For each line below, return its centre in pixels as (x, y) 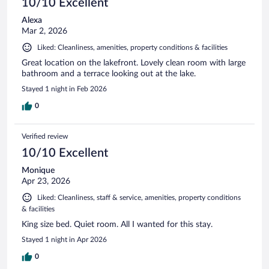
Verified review (45, 137)
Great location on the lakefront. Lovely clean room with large (134, 63)
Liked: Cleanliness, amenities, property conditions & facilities (132, 48)
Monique (38, 171)
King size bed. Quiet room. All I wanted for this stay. (117, 225)
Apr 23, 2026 (46, 182)
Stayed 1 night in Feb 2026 (64, 89)
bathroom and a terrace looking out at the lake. (109, 74)
